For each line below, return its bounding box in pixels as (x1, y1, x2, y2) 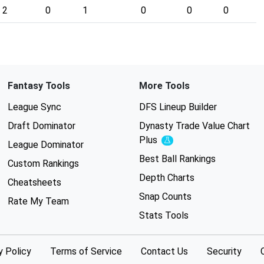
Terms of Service (49, 246, 122, 258)
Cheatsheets (7, 177, 61, 189)
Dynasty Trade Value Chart (138, 120, 250, 132)
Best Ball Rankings (138, 153, 216, 165)
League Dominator (7, 139, 84, 151)
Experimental (166, 138, 206, 147)
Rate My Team (7, 196, 69, 207)
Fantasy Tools (7, 80, 70, 92)
